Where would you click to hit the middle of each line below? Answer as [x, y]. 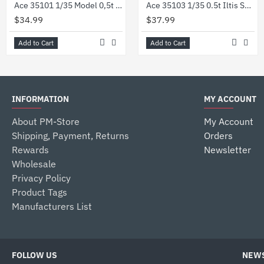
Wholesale [34, 164]
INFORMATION [40, 99]
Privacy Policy [41, 178]
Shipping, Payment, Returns [70, 136]
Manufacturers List [52, 207]
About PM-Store [46, 122]
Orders [218, 136]
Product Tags [39, 192]
